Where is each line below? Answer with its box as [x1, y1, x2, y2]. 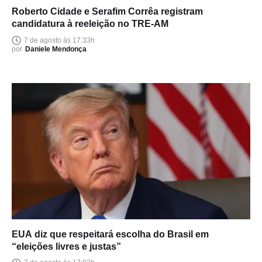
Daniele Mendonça [25, 45, 87, 54]
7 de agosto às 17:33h [24, 36, 95, 44]
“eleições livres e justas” [12, 241, 121, 251]
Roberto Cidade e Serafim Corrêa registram [12, 6, 203, 17]
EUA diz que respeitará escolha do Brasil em [12, 229, 209, 239]
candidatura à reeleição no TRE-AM [12, 19, 168, 29]
